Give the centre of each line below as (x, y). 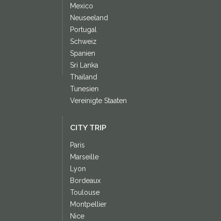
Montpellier (88, 204)
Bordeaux (85, 181)
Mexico (81, 6)
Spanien (82, 53)
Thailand (83, 77)
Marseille (84, 157)
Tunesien (84, 89)
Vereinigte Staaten (98, 101)
